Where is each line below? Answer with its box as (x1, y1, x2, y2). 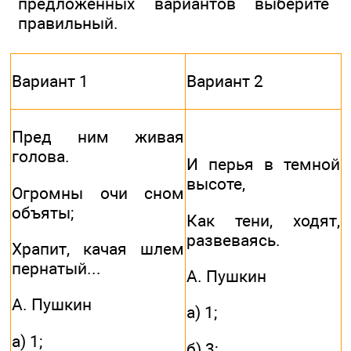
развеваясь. (186, 230, 280, 250)
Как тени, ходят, (186, 210, 340, 230)
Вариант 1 (12, 71, 89, 92)
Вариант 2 (186, 71, 263, 92)
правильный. (18, 13, 118, 33)
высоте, (186, 174, 245, 194)
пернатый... (12, 259, 101, 279)
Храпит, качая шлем (12, 239, 184, 259)
